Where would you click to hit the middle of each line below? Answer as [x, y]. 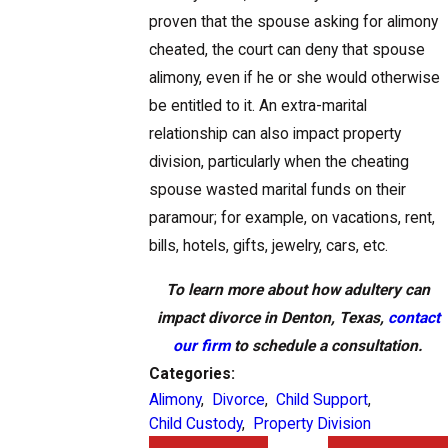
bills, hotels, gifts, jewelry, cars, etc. [268, 246]
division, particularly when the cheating [278, 162]
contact [413, 317]
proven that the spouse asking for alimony [293, 22]
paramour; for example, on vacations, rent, [291, 218]
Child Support [321, 399]
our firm [202, 345]
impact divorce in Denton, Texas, [272, 317]
